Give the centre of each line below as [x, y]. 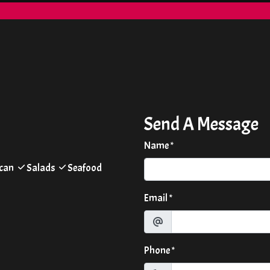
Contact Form [198, 38]
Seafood [84, 168]
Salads [41, 168]
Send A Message [201, 124]
